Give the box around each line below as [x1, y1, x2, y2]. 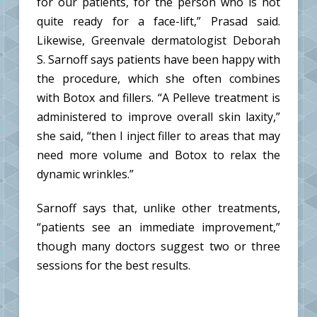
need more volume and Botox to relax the [36, 146, 281, 163]
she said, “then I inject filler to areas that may [36, 127, 281, 144]
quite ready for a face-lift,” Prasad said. [36, 13, 281, 29]
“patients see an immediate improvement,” [36, 219, 281, 235]
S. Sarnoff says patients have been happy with [36, 51, 281, 67]
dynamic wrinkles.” [36, 166, 134, 182]
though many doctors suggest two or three [36, 238, 281, 254]
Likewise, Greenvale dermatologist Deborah [36, 32, 281, 48]
